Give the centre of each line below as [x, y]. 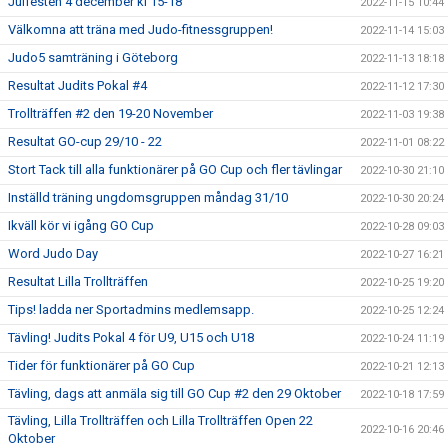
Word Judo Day [53, 253]
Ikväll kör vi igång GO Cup [81, 225]
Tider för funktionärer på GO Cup [101, 365]
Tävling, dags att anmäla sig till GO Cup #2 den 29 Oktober [174, 393]
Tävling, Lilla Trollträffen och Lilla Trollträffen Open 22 [160, 420]
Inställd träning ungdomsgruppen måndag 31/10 [148, 197]
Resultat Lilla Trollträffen [78, 281]
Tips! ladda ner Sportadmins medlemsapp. [131, 309]
